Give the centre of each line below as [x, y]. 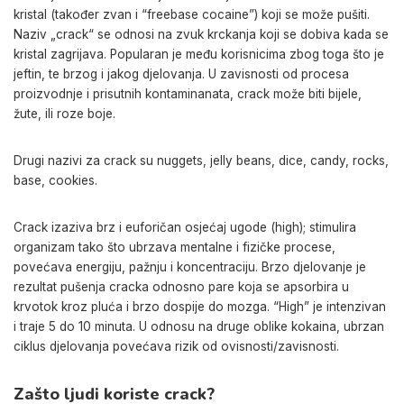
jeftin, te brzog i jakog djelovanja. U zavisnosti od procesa [181, 73]
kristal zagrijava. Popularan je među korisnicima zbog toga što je [199, 54]
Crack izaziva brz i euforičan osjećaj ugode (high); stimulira [185, 227]
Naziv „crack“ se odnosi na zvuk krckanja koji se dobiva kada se [201, 34]
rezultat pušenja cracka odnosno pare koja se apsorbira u [181, 286]
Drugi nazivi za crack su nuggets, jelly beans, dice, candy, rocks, [201, 160]
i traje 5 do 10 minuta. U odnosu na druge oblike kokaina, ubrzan [199, 326]
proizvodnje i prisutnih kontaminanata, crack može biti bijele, [188, 93]
